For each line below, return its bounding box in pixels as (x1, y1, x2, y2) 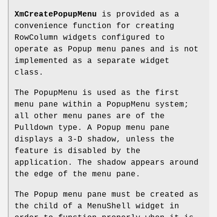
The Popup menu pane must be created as (15, 190, 199, 199)
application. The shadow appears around (15, 158, 199, 167)
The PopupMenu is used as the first (15, 88, 179, 97)
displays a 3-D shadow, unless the (15, 135, 174, 144)
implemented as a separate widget (15, 56, 170, 65)
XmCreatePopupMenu (15, 10, 97, 19)
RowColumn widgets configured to (15, 33, 165, 42)
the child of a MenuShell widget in (15, 201, 179, 211)
